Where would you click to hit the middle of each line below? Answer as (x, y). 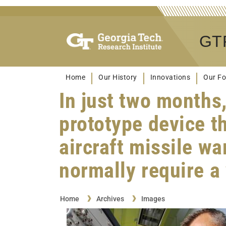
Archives (110, 199)
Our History (118, 77)
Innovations (170, 77)
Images (153, 199)
